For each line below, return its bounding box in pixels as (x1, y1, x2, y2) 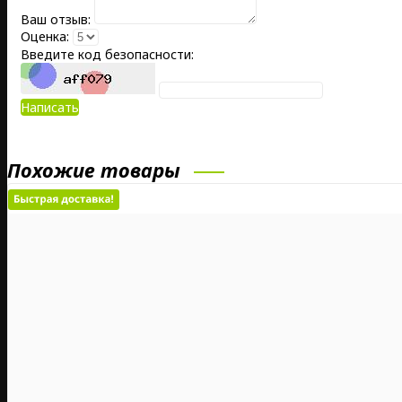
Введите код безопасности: (21, 46, 194, 64)
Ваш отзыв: (21, 11, 91, 29)
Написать (21, 99, 79, 117)
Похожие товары (7, 156, 180, 184)
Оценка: (21, 28, 69, 46)
